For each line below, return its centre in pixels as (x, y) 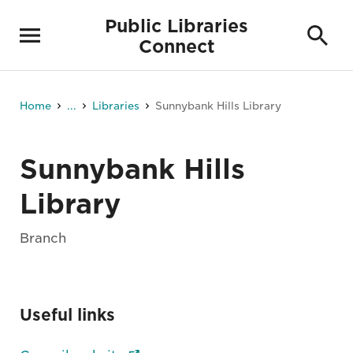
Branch (43, 239)
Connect (176, 46)
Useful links (67, 316)
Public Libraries (176, 26)
